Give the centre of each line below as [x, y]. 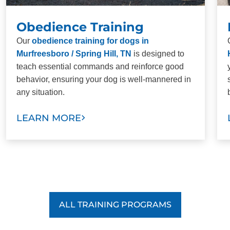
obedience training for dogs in [90, 41]
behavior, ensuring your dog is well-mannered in [104, 79]
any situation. [41, 92]
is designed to [158, 53]
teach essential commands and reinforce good [100, 66]
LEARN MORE [49, 118]
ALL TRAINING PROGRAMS [115, 204]
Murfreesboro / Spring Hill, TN [74, 53]
